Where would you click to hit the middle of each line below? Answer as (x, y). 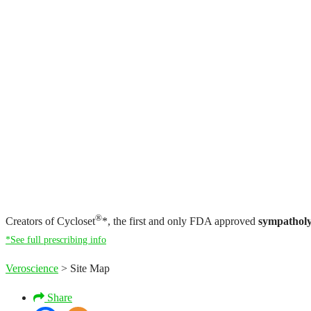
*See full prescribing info (56, 240)
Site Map (90, 269)
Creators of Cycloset (50, 221)
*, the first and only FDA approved (180, 221)
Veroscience (32, 269)
